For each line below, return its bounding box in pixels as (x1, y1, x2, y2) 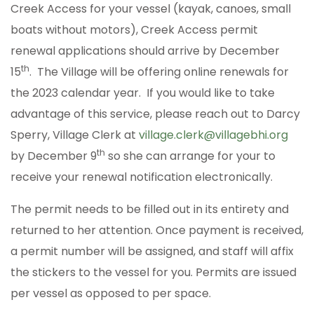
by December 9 (11, 148, 97, 165)
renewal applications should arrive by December (11, 43, 280, 60)
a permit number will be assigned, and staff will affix (11, 243, 294, 260)
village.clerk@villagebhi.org (139, 127, 288, 144)
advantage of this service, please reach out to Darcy (11, 106, 300, 123)
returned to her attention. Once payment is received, (11, 222, 303, 239)
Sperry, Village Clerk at (11, 127, 139, 144)
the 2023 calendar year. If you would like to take (11, 85, 275, 102)
